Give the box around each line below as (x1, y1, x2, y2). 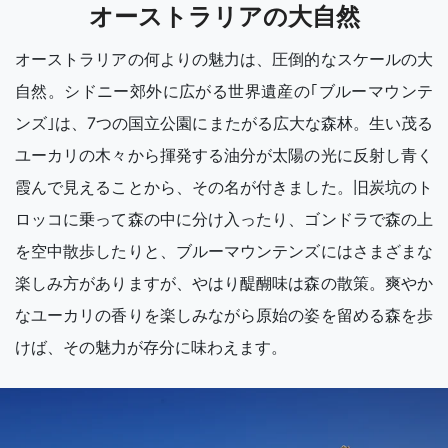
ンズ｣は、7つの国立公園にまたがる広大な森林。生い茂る (15, 113, 433, 134)
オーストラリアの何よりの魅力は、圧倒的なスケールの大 (15, 49, 433, 70)
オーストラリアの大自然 (88, 2, 360, 32)
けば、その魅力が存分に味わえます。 (15, 337, 287, 358)
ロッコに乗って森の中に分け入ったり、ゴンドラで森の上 (15, 209, 433, 230)
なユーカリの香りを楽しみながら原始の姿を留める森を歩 (15, 305, 433, 326)
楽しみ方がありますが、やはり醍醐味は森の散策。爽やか (15, 273, 433, 294)
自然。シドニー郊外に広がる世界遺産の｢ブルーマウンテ (15, 81, 433, 102)
